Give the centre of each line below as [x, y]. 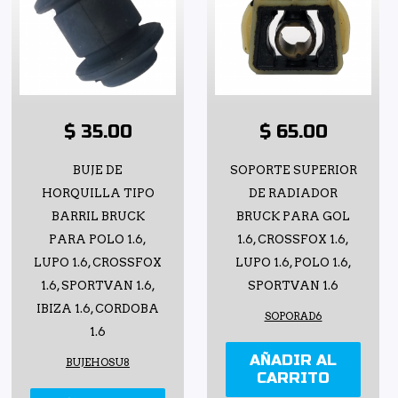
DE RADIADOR [293, 194]
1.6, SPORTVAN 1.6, [98, 286]
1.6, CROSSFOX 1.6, [293, 240]
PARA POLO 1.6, [98, 240]
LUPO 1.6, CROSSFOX [98, 263]
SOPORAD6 [293, 317]
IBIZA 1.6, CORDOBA [98, 309]
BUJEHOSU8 [98, 363]
